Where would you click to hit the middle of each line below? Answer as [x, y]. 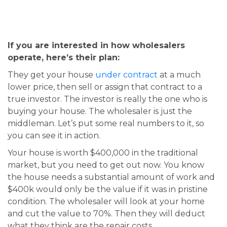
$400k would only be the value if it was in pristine [108, 189]
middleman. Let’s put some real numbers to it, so [106, 123]
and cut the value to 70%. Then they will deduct [106, 214]
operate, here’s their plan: [64, 58]
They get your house [51, 75]
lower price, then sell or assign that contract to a [105, 87]
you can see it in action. [54, 136]
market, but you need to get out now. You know [106, 165]
